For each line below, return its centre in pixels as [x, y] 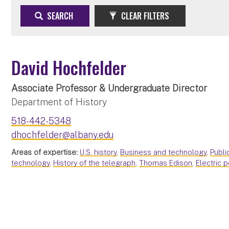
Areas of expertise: [45, 152]
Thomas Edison [166, 163]
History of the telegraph [95, 163]
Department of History [59, 102]
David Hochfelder [69, 67]
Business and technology [164, 152]
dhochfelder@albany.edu [63, 134]
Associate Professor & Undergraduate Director [109, 88]
